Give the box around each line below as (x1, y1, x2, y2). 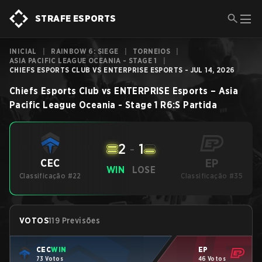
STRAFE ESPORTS (35, 13, 116, 24)
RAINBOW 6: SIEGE (51, 47, 119, 56)
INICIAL (9, 47, 37, 56)
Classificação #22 (19, 171, 81, 180)
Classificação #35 (181, 171, 243, 180)
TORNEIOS (133, 47, 171, 56)
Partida (183, 99, 218, 111)
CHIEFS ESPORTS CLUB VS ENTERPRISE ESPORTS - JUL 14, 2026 (9, 65, 235, 74)
